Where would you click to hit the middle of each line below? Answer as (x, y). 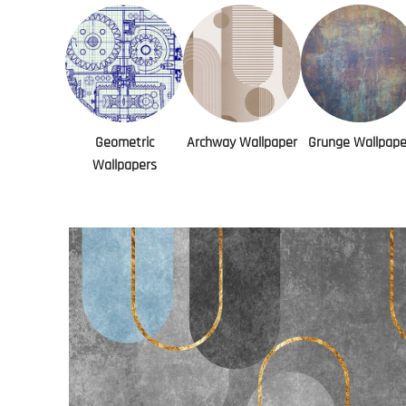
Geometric (124, 143)
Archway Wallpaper (242, 143)
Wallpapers (124, 165)
